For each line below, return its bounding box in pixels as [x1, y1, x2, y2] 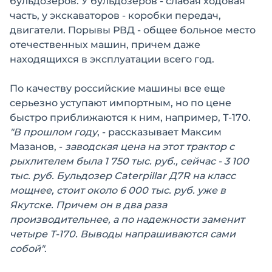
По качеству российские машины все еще [10, 83, 225, 95]
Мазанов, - [10, 141, 65, 153]
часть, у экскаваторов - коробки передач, [10, 10, 221, 22]
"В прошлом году [10, 126, 97, 138]
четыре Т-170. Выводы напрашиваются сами [10, 228, 236, 240]
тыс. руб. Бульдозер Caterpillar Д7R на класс [10, 170, 236, 182]
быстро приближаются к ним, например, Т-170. [10, 112, 251, 124]
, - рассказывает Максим [97, 126, 222, 138]
